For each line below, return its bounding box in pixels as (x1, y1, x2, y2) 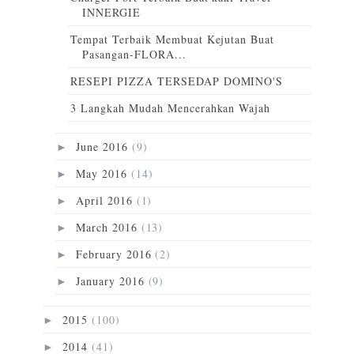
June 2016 (75, 139, 132, 155)
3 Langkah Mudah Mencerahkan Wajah (70, 100, 271, 116)
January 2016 (75, 273, 149, 289)
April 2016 (75, 193, 137, 209)
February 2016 (75, 247, 156, 262)
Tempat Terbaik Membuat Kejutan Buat (70, 32, 275, 47)
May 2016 (75, 166, 131, 182)
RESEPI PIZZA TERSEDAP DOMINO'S (70, 73, 284, 89)
